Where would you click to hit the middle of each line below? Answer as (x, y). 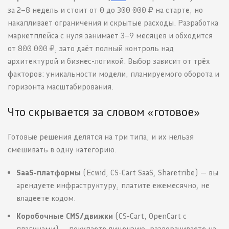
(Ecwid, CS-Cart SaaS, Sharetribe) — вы (150, 173)
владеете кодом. (46, 198)
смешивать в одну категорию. (62, 150)
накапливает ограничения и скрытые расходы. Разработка (113, 23)
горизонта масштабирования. (61, 87)
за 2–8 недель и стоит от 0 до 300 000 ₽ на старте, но (105, 10)
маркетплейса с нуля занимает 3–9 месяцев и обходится (110, 36)
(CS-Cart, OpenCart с (150, 216)
